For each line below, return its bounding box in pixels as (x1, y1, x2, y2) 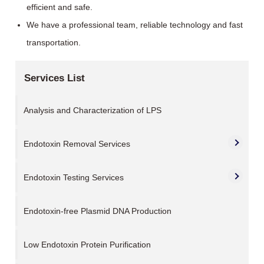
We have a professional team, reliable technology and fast (27, 20, 243, 29)
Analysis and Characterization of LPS (24, 105, 162, 115)
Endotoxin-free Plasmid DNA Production (24, 206, 172, 216)
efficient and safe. (27, 2, 93, 12)
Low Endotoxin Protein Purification (24, 240, 151, 249)
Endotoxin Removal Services (24, 139, 131, 148)
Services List (24, 72, 85, 84)
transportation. (27, 38, 81, 47)
